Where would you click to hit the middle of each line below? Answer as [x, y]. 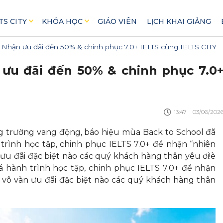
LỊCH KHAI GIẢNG [179, 21]
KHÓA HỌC [62, 21]
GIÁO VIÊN [117, 21]
